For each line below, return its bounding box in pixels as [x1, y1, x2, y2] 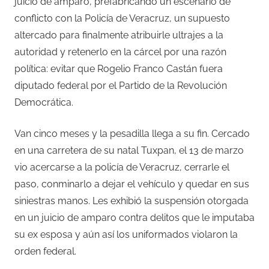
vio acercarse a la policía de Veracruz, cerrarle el [14, 161, 229, 173]
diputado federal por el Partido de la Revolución [14, 79, 227, 91]
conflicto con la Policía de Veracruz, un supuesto [14, 12, 230, 24]
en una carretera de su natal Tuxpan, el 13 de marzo [14, 144, 244, 156]
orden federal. [14, 245, 76, 257]
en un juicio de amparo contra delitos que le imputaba [14, 211, 255, 223]
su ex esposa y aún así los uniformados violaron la [14, 228, 238, 240]
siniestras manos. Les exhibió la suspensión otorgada [14, 195, 249, 207]
